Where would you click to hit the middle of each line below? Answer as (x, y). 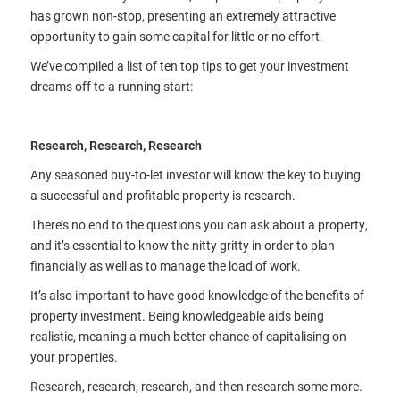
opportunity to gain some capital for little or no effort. (176, 36)
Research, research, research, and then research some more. (196, 386)
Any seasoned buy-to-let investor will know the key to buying (195, 174)
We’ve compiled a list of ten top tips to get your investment (189, 65)
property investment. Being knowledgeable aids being (177, 315)
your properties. (74, 356)
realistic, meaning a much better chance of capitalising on (188, 336)
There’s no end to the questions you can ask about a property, (199, 224)
